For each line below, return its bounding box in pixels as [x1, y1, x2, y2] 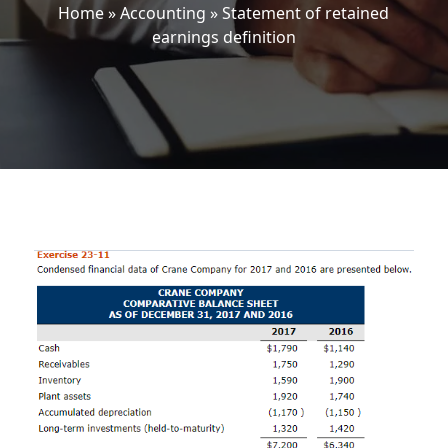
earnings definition [151, 26, 296, 48]
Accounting [120, 2, 207, 24]
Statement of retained [222, 2, 390, 24]
